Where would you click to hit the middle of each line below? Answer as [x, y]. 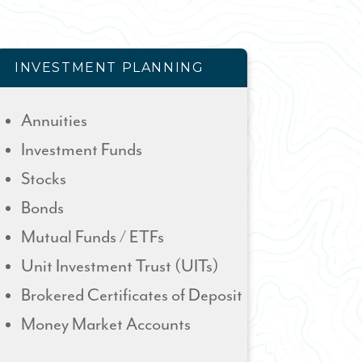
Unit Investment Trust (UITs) [120, 267]
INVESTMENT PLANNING [109, 67]
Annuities [54, 121]
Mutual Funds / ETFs [93, 238]
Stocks [44, 179]
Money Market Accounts [106, 325]
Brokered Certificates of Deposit [132, 296]
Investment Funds [82, 150]
